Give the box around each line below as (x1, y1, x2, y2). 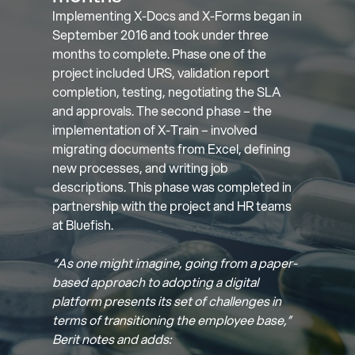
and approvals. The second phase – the (52, 101, 273, 120)
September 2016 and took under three (52, 25, 269, 44)
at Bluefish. (52, 215, 114, 234)
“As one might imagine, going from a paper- (52, 253, 298, 272)
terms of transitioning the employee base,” (52, 310, 292, 329)
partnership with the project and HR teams (52, 196, 292, 215)
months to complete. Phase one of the (52, 44, 267, 63)
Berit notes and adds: (52, 329, 172, 348)
